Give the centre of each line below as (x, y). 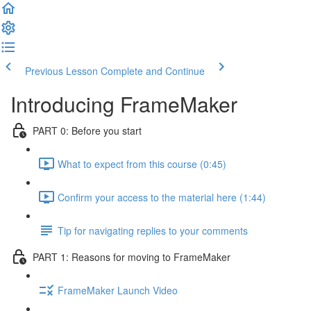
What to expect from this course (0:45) (142, 163)
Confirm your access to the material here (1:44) (162, 197)
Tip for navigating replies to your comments (153, 230)
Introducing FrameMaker (124, 104)
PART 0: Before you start (87, 130)
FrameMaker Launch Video (118, 290)
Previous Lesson (61, 71)
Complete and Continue (153, 71)
